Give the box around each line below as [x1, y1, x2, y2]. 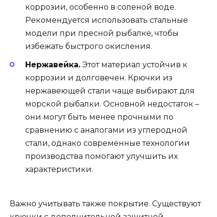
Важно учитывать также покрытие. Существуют [10, 199, 201, 208]
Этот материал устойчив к [80, 60, 187, 70]
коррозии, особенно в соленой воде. [25, 2, 176, 12]
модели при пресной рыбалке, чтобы [25, 29, 179, 38]
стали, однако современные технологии [25, 139, 190, 148]
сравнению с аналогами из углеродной [25, 125, 187, 135]
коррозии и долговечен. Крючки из [25, 73, 172, 83]
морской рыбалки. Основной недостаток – [25, 99, 199, 109]
